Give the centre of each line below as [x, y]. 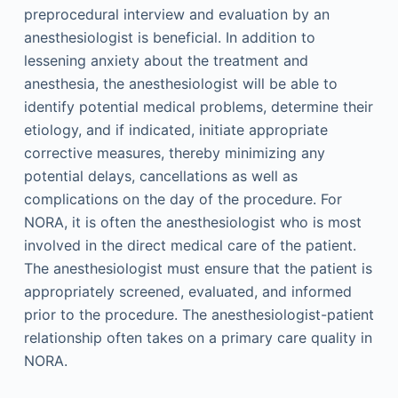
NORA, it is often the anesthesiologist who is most [192, 222]
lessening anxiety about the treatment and [166, 60]
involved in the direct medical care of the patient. [190, 245]
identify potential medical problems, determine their [198, 107]
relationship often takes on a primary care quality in [198, 338]
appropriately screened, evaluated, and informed [187, 291]
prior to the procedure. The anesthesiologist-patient [199, 314]
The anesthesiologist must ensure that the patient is [198, 268]
